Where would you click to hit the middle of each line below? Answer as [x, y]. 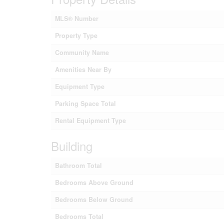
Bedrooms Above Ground [94, 182]
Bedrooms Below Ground [94, 199]
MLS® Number [77, 18]
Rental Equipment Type [90, 120]
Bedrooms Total [79, 216]
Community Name [82, 52]
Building [72, 146]
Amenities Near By [83, 69]
